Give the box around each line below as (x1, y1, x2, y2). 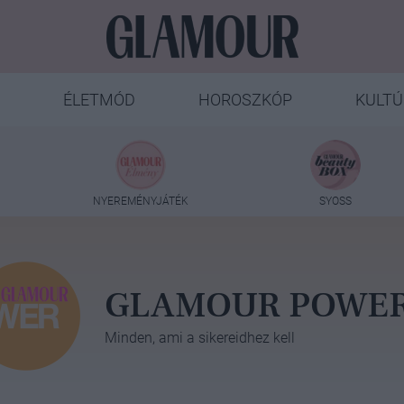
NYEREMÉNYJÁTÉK (92, 194, 188, 207)
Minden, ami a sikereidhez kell (105, 328, 295, 346)
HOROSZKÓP (197, 90, 292, 109)
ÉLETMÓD (62, 90, 135, 109)
